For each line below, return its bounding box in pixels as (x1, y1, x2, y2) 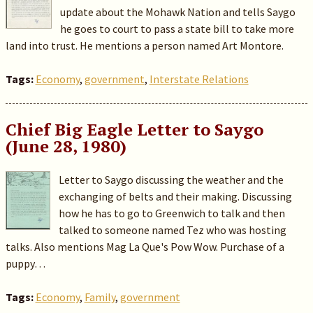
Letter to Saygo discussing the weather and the (59, 173, 284, 187)
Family (84, 290, 115, 304)
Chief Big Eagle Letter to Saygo (5, 118, 263, 140)
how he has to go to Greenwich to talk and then (59, 206, 286, 220)
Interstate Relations (149, 72, 249, 86)
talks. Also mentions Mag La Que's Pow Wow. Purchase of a (5, 240, 284, 254)
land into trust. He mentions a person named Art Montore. (5, 38, 284, 52)
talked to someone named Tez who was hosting (59, 223, 287, 237)
